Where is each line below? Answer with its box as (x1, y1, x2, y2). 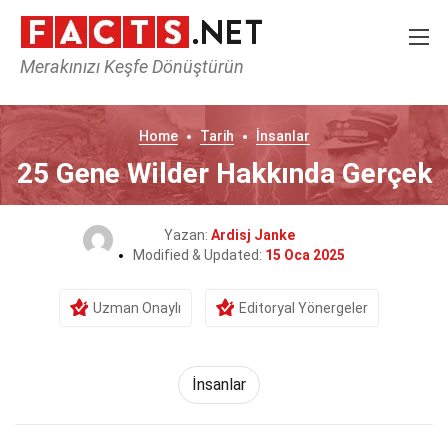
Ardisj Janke (210, 227, 295, 243)
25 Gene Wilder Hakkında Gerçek (16, 157, 432, 190)
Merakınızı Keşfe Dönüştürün (20, 56, 244, 77)
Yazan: (163, 227, 211, 243)
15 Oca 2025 (265, 247, 345, 263)
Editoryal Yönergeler (239, 300, 368, 316)
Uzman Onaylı (93, 300, 181, 316)
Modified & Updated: (133, 247, 265, 263)
